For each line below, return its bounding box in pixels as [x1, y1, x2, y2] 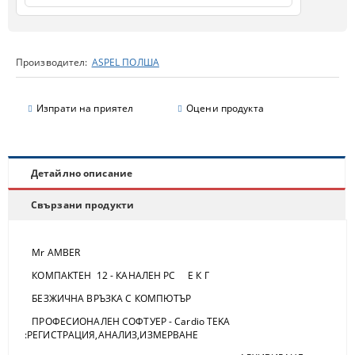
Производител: [16, 55, 88, 70]
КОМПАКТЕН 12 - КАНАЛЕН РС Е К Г [25, 269, 209, 283]
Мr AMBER [25, 246, 81, 260]
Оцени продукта [186, 101, 264, 116]
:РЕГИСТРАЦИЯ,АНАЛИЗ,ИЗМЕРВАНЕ [25, 328, 199, 342]
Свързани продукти [31, 197, 135, 212]
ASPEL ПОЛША [91, 55, 159, 70]
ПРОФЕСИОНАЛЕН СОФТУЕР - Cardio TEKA [25, 315, 231, 329]
